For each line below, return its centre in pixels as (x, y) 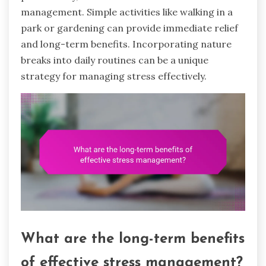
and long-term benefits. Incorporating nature (126, 44)
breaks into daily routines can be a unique (115, 60)
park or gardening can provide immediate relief (129, 28)
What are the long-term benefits (133, 239)
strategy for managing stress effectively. (114, 76)
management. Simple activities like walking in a (127, 12)
